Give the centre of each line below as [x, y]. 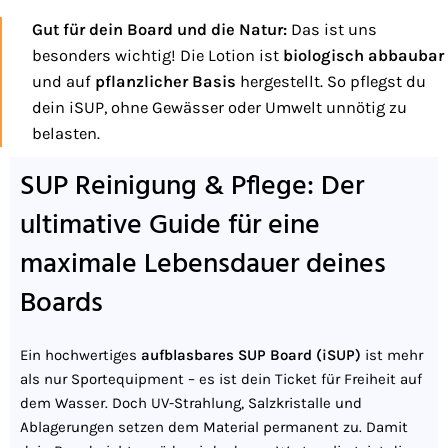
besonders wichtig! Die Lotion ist [157, 56]
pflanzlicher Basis [165, 82]
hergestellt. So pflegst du [331, 82]
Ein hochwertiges [80, 355]
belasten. [66, 134]
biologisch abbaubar [363, 56]
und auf [63, 82]
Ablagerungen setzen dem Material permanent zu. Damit [214, 427]
